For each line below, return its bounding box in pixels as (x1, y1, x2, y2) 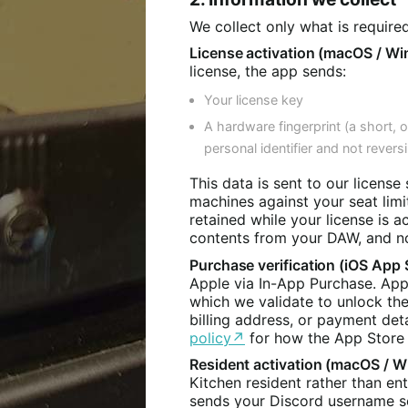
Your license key (204, 91, 303, 107)
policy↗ (189, 328, 245, 347)
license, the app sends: (189, 62, 346, 81)
